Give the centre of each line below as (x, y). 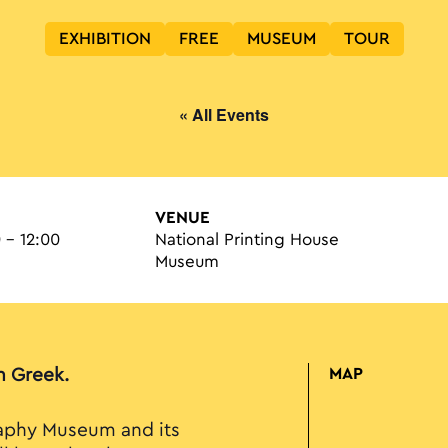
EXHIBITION (104, 39)
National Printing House (246, 240)
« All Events (224, 115)
